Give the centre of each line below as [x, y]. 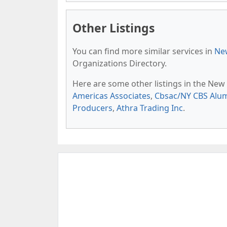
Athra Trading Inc [150, 108]
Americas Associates [111, 96]
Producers [92, 108]
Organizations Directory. [120, 63]
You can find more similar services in [143, 51]
